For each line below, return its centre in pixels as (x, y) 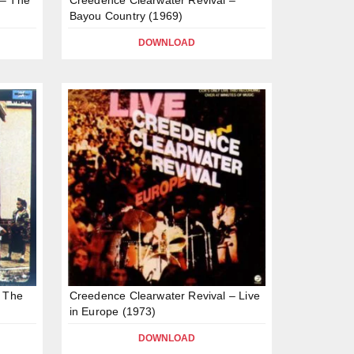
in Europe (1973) (113, 312)
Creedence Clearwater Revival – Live (164, 296)
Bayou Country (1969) (126, 15)
